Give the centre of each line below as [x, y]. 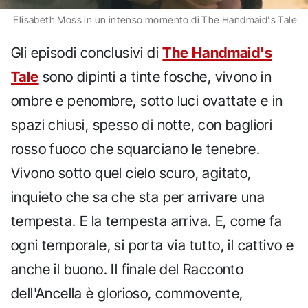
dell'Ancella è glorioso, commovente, [127, 293]
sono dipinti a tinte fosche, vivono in [155, 76]
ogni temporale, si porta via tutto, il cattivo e [153, 245]
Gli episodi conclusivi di [87, 52]
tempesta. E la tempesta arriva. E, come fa [147, 221]
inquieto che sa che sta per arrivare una [138, 197]
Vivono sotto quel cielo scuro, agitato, [131, 173]
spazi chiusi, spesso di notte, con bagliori [142, 124]
